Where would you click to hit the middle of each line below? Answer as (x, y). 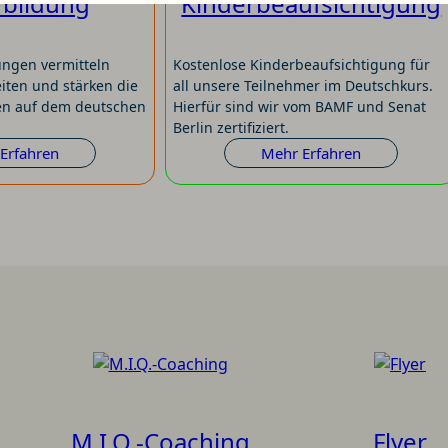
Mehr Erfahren (311, 153)
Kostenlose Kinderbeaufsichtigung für (302, 65)
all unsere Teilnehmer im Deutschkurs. (303, 86)
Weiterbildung (106, 175)
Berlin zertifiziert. (231, 128)
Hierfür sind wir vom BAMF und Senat (300, 107)
